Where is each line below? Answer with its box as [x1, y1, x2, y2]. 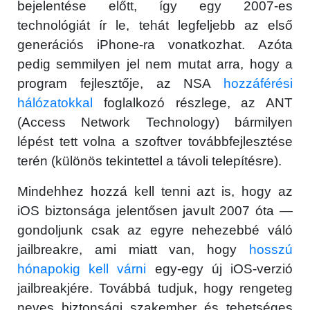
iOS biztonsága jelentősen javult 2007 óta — [17, 203, 293, 219]
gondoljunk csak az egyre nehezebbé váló [17, 223, 293, 238]
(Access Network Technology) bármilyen [17, 115, 293, 130]
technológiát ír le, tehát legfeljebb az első [17, 18, 293, 33]
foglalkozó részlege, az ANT [93, 95, 293, 111]
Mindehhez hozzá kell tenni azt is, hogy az [17, 184, 293, 199]
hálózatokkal [17, 95, 93, 111]
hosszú [249, 242, 293, 257]
